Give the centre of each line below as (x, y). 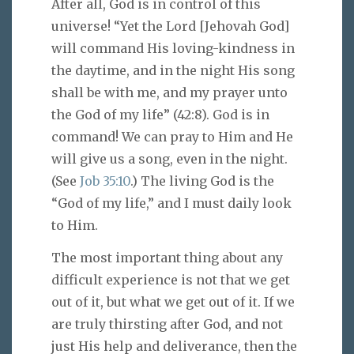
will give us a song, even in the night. (169, 159)
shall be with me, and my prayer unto (169, 93)
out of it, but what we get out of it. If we (173, 301)
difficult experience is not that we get (171, 279)
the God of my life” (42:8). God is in (160, 115)
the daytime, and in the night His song (173, 71)
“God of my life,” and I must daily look (171, 203)
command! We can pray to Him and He (172, 137)
